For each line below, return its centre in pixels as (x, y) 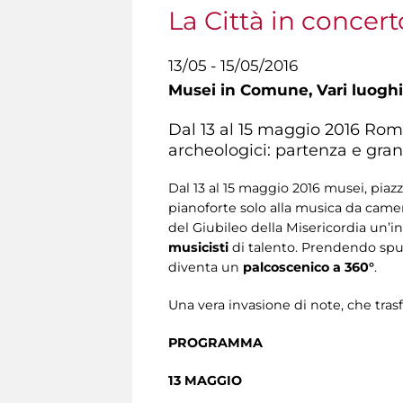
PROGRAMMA (215, 342)
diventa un (206, 267)
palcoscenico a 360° (309, 267)
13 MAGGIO (205, 380)
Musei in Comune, (242, 90)
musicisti (198, 247)
